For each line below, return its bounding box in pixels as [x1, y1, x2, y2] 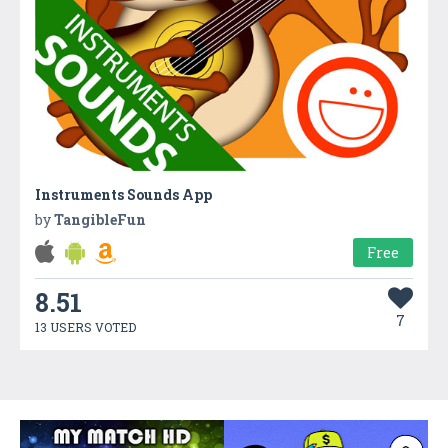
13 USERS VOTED [35, 319, 136, 336]
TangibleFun [54, 210, 146, 230]
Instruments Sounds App [35, 185, 212, 205]
